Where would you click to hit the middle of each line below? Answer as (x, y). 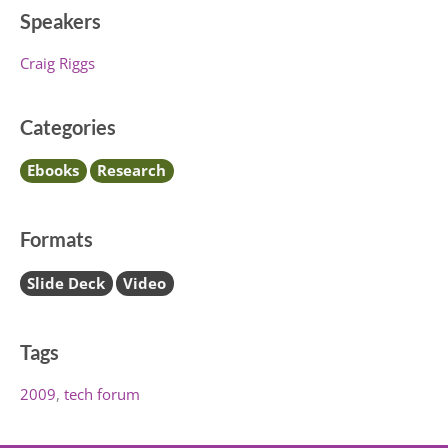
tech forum (102, 394)
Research (132, 170)
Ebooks (53, 170)
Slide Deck (66, 283)
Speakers (60, 20)
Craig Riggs (57, 62)
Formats (56, 239)
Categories (68, 126)
